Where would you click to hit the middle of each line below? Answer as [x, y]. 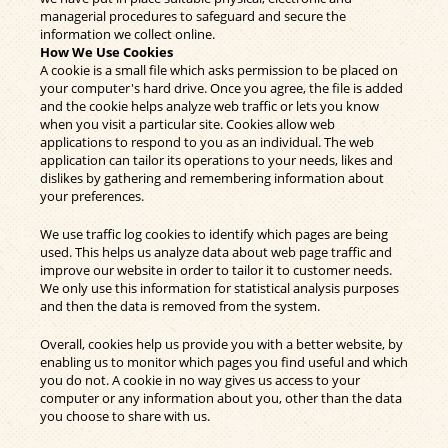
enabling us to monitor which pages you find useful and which [224, 361]
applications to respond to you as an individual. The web [207, 141]
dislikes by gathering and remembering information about [212, 177]
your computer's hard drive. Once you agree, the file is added [221, 87]
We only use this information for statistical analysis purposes [219, 287]
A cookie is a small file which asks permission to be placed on [219, 69]
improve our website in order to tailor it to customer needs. [216, 269]
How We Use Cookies [106, 51]
